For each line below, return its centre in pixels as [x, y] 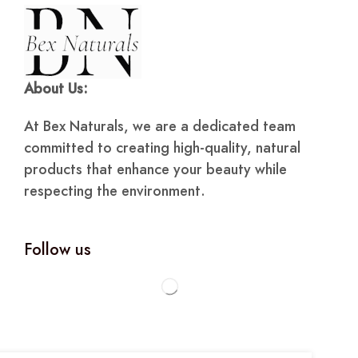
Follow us [58, 250]
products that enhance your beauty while [155, 170]
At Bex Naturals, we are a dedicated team [160, 127]
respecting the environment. [115, 191]
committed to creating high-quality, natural [162, 148]
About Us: [56, 89]
